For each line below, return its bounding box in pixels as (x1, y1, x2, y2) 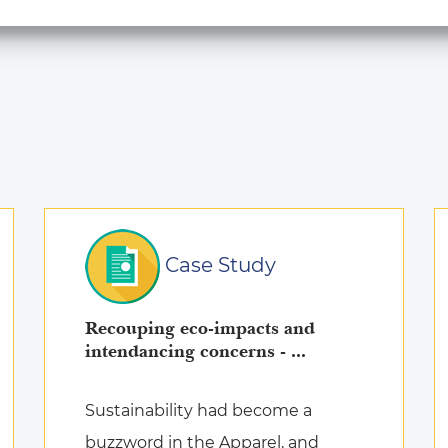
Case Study (160, 252, 276, 277)
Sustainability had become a (85, 401, 312, 420)
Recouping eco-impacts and (85, 317, 315, 339)
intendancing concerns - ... (291, 340, 306, 362)
